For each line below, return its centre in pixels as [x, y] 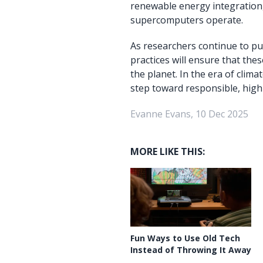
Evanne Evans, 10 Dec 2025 [189, 114]
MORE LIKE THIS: [168, 151]
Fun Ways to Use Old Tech [185, 238]
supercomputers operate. [187, 20]
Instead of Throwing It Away [191, 250]
